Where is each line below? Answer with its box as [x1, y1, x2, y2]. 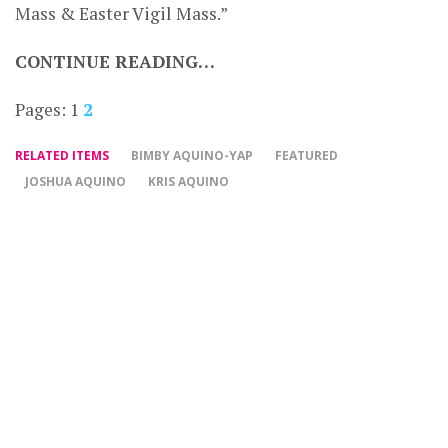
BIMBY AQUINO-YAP [131, 147, 253, 165]
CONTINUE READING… [15, 50, 215, 74]
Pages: [15, 98, 70, 122]
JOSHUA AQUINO [25, 173, 126, 191]
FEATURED [275, 147, 338, 165]
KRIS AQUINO [148, 173, 229, 191]
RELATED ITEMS [15, 147, 109, 165]
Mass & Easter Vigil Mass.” [15, 2, 228, 26]
